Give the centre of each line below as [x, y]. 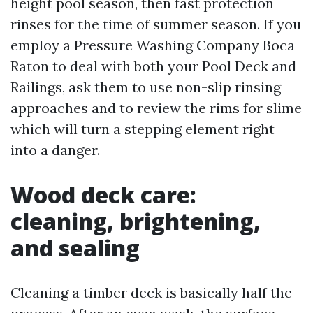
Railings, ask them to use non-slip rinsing [146, 87]
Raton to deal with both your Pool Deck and [153, 66]
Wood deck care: [103, 195]
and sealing [75, 248]
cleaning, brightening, [136, 221]
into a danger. [55, 150]
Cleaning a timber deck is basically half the [151, 292]
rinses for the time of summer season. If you [156, 24]
